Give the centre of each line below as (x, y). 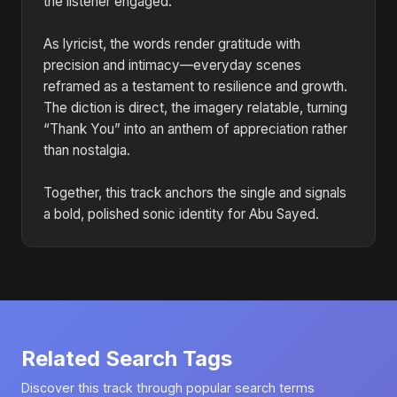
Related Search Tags (127, 358)
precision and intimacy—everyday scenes (172, 65)
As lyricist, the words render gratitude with (172, 44)
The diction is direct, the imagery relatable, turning (195, 108)
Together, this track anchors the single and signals (195, 193)
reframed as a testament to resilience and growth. (195, 86)
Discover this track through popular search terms (168, 388)
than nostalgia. (87, 150)
